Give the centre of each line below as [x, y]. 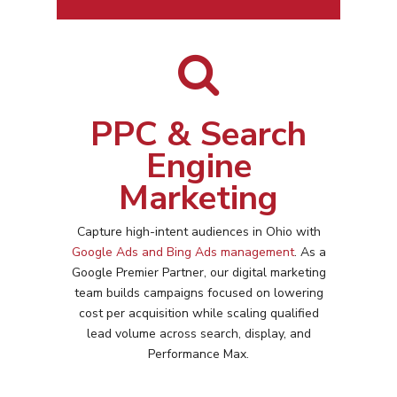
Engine [198, 167]
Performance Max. [198, 354]
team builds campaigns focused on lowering [198, 293]
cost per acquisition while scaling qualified [198, 314]
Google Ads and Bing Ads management [183, 253]
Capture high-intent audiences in [171, 232]
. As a [310, 253]
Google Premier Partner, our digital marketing [198, 273]
